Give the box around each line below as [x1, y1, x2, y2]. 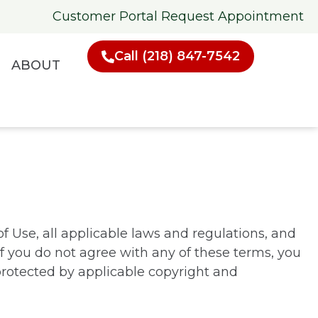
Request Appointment [161, 9, 304, 24]
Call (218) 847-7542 [114, 48, 240, 64]
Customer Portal [53, 9, 158, 24]
